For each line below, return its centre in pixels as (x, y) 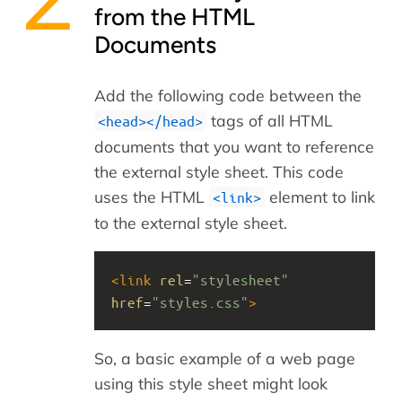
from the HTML (175, 17)
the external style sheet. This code (219, 172)
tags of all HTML (270, 121)
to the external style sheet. (191, 223)
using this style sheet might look (211, 384)
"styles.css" (200, 301)
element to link (320, 197)
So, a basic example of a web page (225, 358)
